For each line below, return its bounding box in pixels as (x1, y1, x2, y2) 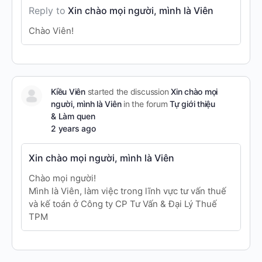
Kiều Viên (51, 87, 85, 96)
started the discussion (85, 87, 171, 96)
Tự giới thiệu (170, 99, 215, 109)
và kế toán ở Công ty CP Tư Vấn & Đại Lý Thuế (29, 198, 217, 209)
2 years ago (51, 123, 96, 133)
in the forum (121, 99, 170, 109)
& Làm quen (51, 111, 95, 121)
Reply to (29, 5, 65, 16)
